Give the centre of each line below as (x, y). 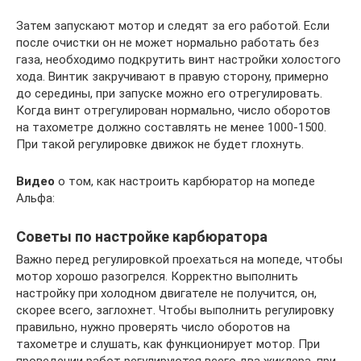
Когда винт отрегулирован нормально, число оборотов (173, 110)
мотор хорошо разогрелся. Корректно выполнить (157, 276)
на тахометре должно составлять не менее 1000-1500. (171, 127)
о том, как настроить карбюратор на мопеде (185, 181)
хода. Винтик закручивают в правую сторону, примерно (172, 76)
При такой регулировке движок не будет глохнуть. (160, 144)
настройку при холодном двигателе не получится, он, (166, 293)
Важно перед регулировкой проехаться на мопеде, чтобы (179, 259)
